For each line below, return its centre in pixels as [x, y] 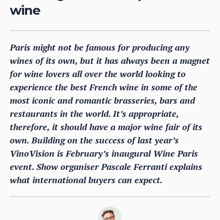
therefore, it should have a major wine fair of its [106, 126]
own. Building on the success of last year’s [94, 140]
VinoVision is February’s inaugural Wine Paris [104, 153]
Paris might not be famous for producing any [100, 47]
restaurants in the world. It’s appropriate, [94, 113]
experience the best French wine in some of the [104, 87]
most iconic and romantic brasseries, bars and [102, 100]
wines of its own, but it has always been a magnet [110, 60]
